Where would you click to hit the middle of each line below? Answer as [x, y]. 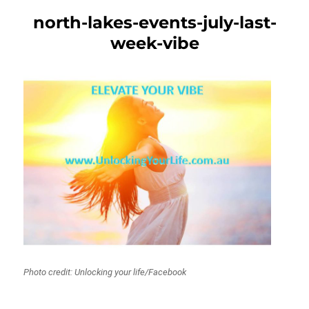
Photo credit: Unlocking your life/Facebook [105, 272]
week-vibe [154, 43]
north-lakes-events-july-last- [154, 22]
